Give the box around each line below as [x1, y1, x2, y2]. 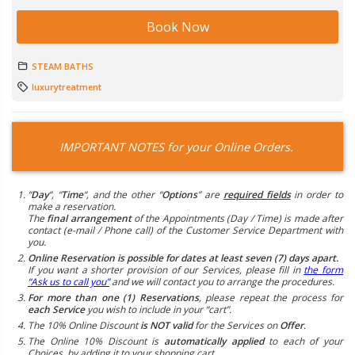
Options [162, 188, 198, 202]
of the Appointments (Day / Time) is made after [131, 212, 344, 226]
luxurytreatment [32, 81, 102, 94]
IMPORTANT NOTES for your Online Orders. [59, 139, 296, 155]
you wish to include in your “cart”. [85, 303, 231, 317]
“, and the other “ [82, 188, 162, 202]
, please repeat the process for [198, 291, 343, 305]
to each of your [263, 334, 344, 349]
